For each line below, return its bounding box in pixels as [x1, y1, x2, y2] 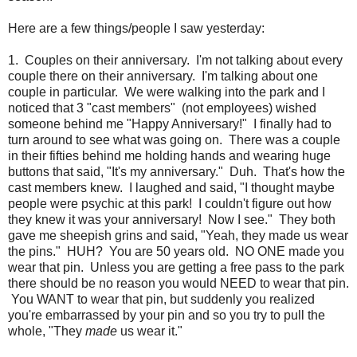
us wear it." [117, 324, 182, 338]
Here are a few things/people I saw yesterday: [8, 21, 265, 35]
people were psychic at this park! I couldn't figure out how [8, 196, 331, 210]
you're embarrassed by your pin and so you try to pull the [8, 308, 325, 322]
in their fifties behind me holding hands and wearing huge [8, 148, 331, 163]
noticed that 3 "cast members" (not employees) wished [8, 100, 316, 115]
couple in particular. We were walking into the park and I [8, 84, 325, 99]
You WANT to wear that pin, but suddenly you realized [8, 292, 315, 306]
